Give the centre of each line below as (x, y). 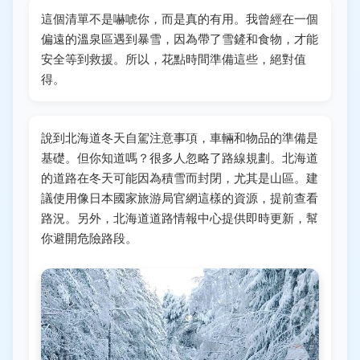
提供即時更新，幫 (270, 218)
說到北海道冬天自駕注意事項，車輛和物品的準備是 (180, 137)
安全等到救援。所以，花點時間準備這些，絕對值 (174, 59)
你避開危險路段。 (89, 238)
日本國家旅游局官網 (143, 198)
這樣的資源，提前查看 (258, 198)
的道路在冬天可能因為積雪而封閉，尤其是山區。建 (180, 178)
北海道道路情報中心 (168, 218)
